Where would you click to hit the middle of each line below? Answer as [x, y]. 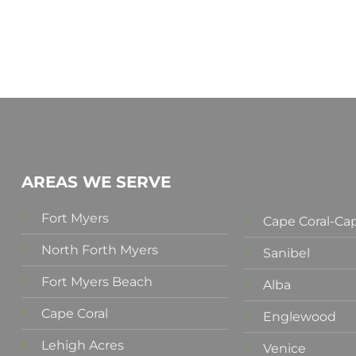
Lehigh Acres [83, 346]
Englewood [300, 316]
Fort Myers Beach [97, 282]
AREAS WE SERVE [97, 182]
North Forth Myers [100, 250]
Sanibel [286, 253]
